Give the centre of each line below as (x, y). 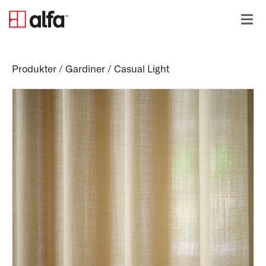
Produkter (34, 69)
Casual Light (142, 69)
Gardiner (85, 69)
